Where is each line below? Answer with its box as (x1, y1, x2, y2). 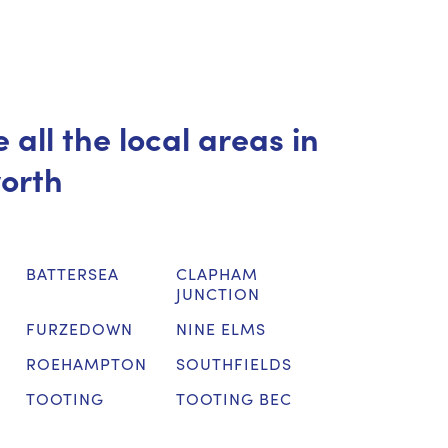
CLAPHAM (175, 262, 258, 284)
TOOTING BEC (175, 387, 292, 409)
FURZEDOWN (25, 317, 133, 339)
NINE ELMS (175, 317, 266, 339)
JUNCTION (175, 282, 260, 304)
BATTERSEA (25, 262, 119, 284)
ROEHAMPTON (25, 352, 147, 374)
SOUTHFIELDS (175, 352, 292, 374)
